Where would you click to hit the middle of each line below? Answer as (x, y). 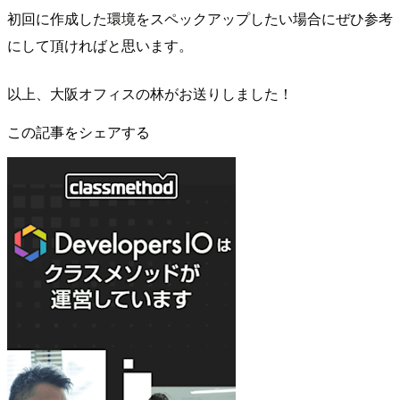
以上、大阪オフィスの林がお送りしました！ (150, 94)
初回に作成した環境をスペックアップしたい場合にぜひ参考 (200, 19)
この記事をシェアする (79, 132)
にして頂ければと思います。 (100, 46)
